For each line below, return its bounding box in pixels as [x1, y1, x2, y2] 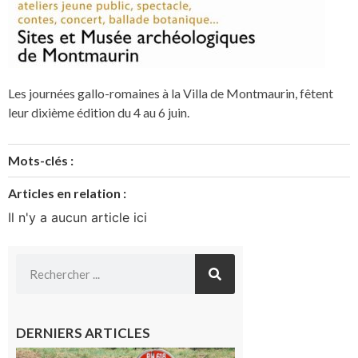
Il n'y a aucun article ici [8, 209, 147, 225]
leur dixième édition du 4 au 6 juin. [8, 105, 189, 121]
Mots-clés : [8, 152, 74, 168]
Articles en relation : [8, 185, 126, 201]
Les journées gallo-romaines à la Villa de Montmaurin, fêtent [8, 86, 333, 101]
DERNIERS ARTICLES [16, 324, 150, 342]
